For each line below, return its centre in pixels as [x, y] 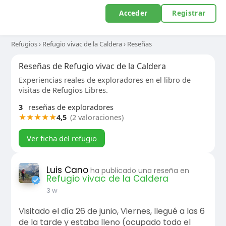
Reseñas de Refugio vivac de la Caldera [92, 66]
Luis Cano [67, 170]
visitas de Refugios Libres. [63, 90]
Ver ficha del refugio [62, 138]
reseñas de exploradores [70, 107]
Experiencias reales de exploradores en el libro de [104, 80]
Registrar [189, 13]
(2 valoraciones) [97, 117]
